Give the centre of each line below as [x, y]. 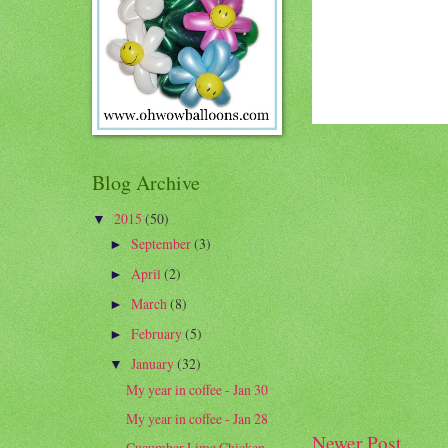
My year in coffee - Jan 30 [197, 389]
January [153, 364]
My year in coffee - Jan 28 [197, 418]
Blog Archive [146, 182]
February [157, 334]
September [162, 244]
